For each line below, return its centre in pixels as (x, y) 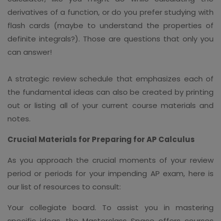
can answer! (30, 52)
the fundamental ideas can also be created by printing (110, 92)
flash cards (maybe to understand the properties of (110, 25)
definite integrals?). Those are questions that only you (110, 38)
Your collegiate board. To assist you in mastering (110, 207)
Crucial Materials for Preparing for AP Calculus (101, 139)
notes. (19, 118)
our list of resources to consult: (64, 186)
